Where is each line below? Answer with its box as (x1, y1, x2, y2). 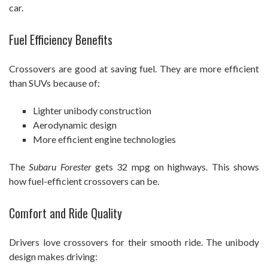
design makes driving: (9, 251, 98, 263)
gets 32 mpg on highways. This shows (91, 161, 260, 173)
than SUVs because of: (9, 77, 100, 89)
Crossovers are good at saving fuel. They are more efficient (9, 63, 259, 75)
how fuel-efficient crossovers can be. (9, 175, 159, 187)
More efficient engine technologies (33, 133, 176, 145)
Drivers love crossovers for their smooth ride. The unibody (9, 236, 259, 248)
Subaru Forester (29, 161, 92, 173)
